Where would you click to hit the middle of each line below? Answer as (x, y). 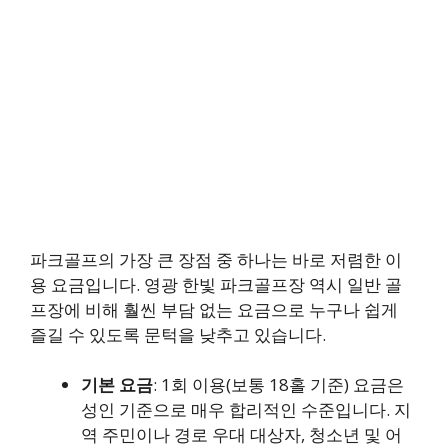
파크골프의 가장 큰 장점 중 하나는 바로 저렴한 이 (216, 259)
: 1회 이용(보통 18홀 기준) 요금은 (278, 384)
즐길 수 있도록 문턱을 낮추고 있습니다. (178, 334)
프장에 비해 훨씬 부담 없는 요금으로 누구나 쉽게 (214, 309)
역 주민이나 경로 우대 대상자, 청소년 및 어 (241, 434)
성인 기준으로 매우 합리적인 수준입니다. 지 (246, 409)
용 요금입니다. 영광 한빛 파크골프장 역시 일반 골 (216, 284)
